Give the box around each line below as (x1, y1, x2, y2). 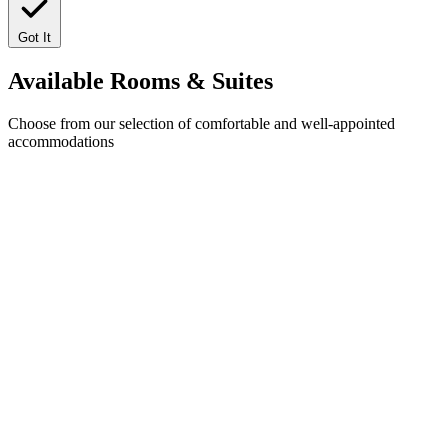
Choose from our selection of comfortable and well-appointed (8, 114, 395, 132)
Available (8, 67, 110, 94)
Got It (18, 29, 51, 45)
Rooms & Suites (110, 67, 273, 94)
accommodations (8, 132, 114, 150)
